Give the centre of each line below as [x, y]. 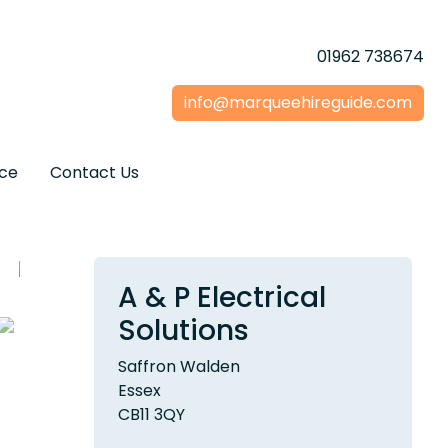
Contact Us [94, 173]
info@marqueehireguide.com [298, 103]
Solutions [183, 331]
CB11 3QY [151, 415]
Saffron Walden [179, 367]
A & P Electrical [222, 298]
